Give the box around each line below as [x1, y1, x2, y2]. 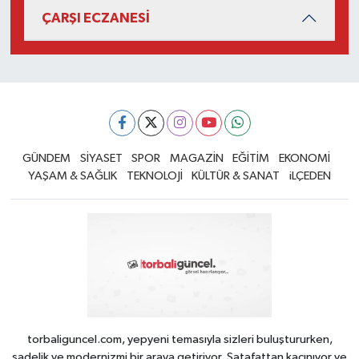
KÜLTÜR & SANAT [192, 169, 280, 182]
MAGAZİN [169, 151, 224, 164]
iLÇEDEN [288, 169, 331, 182]
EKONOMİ [278, 151, 330, 164]
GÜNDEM [22, 151, 71, 164]
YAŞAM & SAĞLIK [28, 169, 118, 182]
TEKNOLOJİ [126, 169, 183, 182]
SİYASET [79, 151, 123, 164]
